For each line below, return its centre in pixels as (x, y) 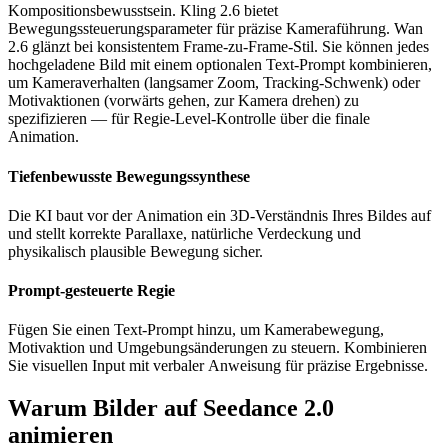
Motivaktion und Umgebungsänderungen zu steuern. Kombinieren (217, 348)
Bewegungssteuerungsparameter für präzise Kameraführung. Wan (215, 29)
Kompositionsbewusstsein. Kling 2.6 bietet (143, 11)
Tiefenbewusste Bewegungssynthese (129, 176)
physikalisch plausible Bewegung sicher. (135, 251)
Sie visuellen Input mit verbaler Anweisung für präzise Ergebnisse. (218, 366)
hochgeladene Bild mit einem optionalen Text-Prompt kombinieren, (220, 65)
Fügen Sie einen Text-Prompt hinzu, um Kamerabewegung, (196, 330)
